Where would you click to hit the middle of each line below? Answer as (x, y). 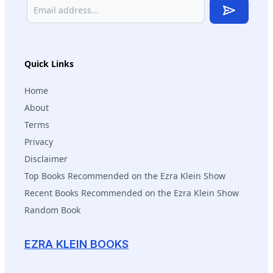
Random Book (52, 210)
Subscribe (249, 23)
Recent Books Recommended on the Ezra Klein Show (132, 193)
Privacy (39, 141)
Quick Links (49, 63)
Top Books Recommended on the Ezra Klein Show (125, 175)
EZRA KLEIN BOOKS (76, 244)
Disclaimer (46, 158)
